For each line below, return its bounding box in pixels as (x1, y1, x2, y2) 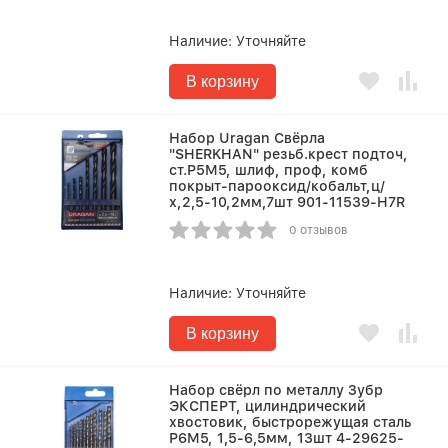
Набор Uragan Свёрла (169, 130, 326, 146)
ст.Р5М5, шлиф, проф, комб (169, 162, 369, 178)
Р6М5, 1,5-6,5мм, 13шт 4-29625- (169, 430, 405, 446)
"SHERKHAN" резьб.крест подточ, (169, 146, 409, 162)
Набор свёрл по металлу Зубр (169, 382, 384, 398)
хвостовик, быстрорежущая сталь (169, 414, 412, 430)
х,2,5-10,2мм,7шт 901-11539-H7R (169, 194, 406, 210)
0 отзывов (289, 223, 349, 237)
